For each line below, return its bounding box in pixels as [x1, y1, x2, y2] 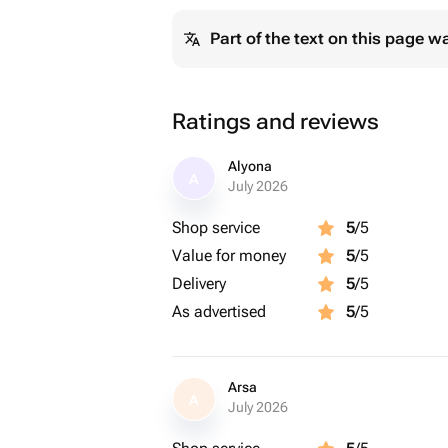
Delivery [172, 274, 226, 293]
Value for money [172, 246, 286, 265]
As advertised [172, 302, 266, 321]
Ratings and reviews [172, 109, 379, 134]
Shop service [172, 218, 260, 237]
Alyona [228, 158, 272, 174]
